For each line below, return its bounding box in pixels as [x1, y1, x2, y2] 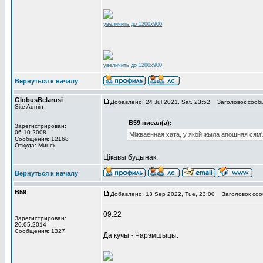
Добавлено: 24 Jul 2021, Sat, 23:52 [110, 99, 210, 105]
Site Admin [15, 103, 43, 110]
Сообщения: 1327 [15, 228, 65, 234]
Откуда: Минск [15, 142, 55, 149]
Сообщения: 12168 [15, 136, 69, 142]
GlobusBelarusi [15, 96, 63, 103]
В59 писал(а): [129, 119, 172, 126]
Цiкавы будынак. [103, 153, 158, 161]
